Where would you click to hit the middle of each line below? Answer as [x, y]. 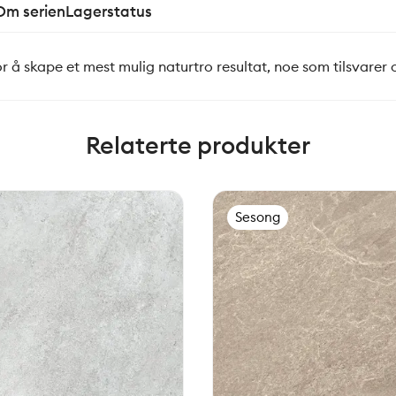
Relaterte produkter [198, 145]
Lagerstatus [109, 11]
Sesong [258, 217]
